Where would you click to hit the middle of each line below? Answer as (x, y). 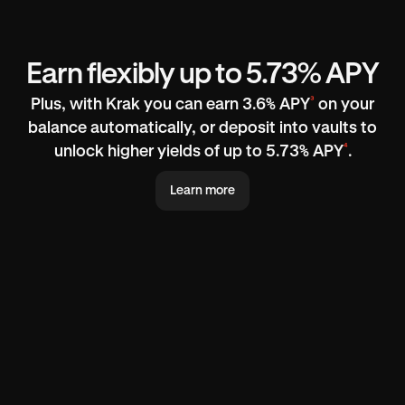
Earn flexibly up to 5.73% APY (202, 75)
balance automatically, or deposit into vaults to (202, 129)
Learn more (202, 191)
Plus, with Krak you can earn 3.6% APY (170, 105)
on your (344, 105)
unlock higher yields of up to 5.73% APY (198, 152)
